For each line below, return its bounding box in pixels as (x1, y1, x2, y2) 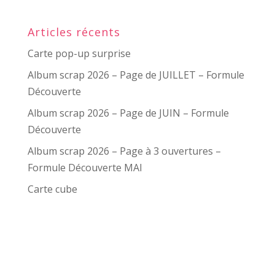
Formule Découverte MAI (27, 161, 142, 175)
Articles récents (27, 25, 120, 40)
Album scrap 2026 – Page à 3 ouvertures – (27, 144, 221, 158)
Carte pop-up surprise (27, 47, 131, 61)
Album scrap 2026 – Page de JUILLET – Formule (27, 68, 244, 82)
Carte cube (27, 182, 77, 196)
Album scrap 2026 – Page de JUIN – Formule (27, 106, 229, 120)
